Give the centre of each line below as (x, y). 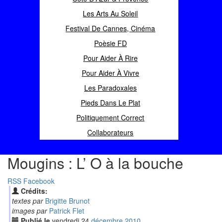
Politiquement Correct (111, 117)
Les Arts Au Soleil (111, 13)
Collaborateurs (111, 132)
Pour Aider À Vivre (110, 73)
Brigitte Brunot (67, 201)
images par (29, 211)
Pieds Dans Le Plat (110, 103)
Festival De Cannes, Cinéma (111, 28)
